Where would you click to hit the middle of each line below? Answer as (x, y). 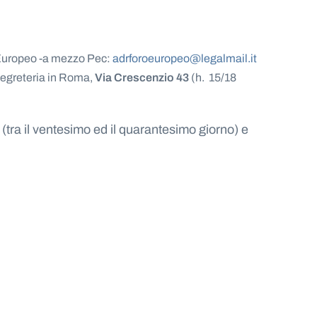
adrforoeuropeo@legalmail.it (185, 58)
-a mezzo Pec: (76, 58)
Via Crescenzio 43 (142, 77)
